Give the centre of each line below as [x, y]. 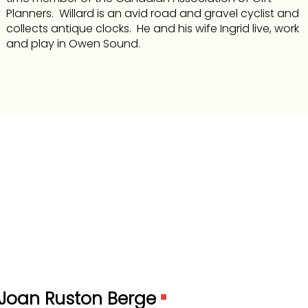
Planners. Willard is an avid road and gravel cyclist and [152, 13]
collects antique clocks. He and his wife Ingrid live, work [152, 28]
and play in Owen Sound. [73, 43]
